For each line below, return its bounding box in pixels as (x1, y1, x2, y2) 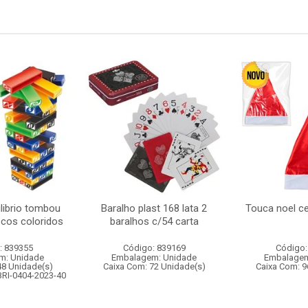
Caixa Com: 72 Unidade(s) (102, 261, 206, 272)
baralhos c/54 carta (109, 215, 199, 228)
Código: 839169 (122, 243, 186, 253)
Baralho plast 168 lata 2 (101, 202, 207, 214)
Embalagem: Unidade (111, 252, 197, 263)
